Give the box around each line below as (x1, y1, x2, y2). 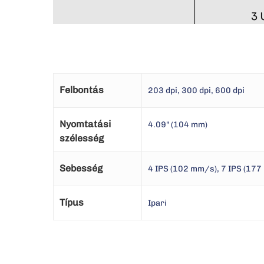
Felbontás (60, 84, 104, 96)
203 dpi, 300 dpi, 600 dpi (148, 85, 245, 96)
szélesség (60, 133, 104, 144)
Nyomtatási (60, 118, 111, 130)
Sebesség (60, 163, 103, 174)
